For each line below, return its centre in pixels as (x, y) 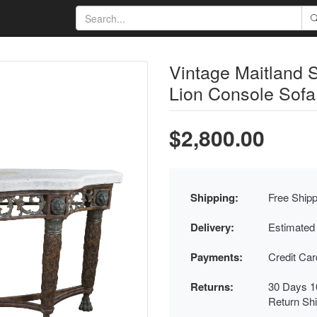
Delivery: (212, 227)
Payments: (217, 257)
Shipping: (214, 197)
